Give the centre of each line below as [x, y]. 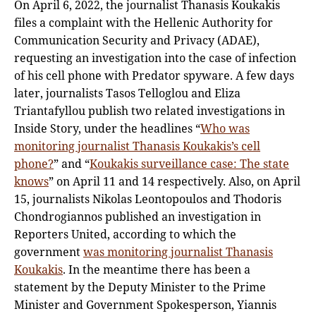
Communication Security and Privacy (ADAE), [137, 40]
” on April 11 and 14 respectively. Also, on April [175, 181]
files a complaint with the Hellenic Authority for [144, 22]
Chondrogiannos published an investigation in [138, 216]
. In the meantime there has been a [157, 269]
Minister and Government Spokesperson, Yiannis [145, 304]
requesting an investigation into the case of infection [155, 57]
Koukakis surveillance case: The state [189, 163]
